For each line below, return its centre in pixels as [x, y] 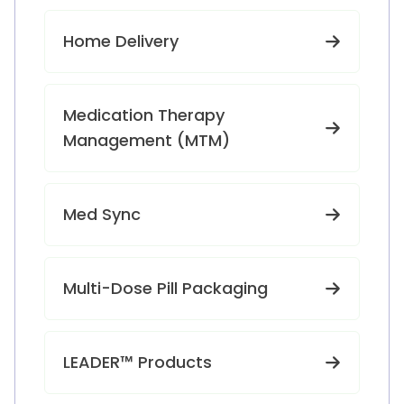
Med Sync [102, 214]
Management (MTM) [147, 140]
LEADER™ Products [138, 362]
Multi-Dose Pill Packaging [165, 288]
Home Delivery [121, 41]
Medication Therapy [144, 115]
